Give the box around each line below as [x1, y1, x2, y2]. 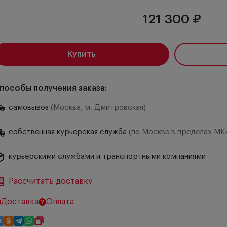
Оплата [46, 198, 74, 206]
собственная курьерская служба [9, 128, 129, 136]
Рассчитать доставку [9, 177, 92, 185]
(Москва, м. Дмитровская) [51, 104, 146, 111]
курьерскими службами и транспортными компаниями [9, 153, 206, 160]
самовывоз [9, 104, 51, 111]
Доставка [1, 198, 39, 206]
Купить [67, 50, 95, 58]
